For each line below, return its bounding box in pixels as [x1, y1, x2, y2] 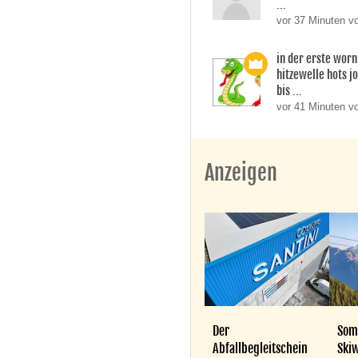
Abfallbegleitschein [213, 340, 308, 356]
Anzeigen [205, 160, 278, 186]
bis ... [276, 83, 303, 99]
